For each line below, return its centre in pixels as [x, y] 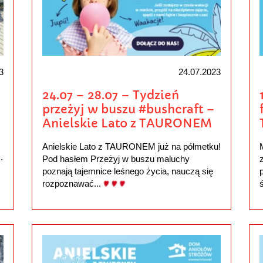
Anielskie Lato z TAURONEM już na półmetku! [131, 146]
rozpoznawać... [73, 183]
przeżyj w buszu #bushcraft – [128, 109]
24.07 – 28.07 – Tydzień [110, 95]
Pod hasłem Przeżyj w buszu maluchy [116, 159]
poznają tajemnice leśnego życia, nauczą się [127, 171]
